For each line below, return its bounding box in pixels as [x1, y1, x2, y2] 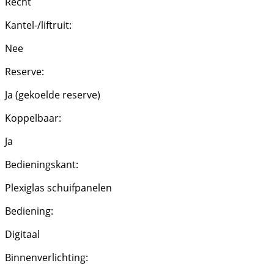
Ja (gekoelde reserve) [5, 88, 100, 102]
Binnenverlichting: [5, 251, 88, 265]
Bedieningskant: [5, 158, 78, 172]
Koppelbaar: [5, 111, 61, 125]
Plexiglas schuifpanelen [5, 181, 112, 195]
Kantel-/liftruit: [5, 18, 72, 32]
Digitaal [5, 228, 40, 242]
